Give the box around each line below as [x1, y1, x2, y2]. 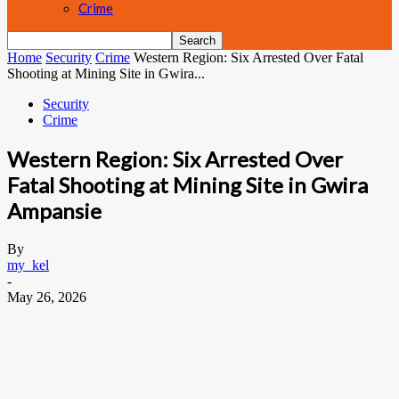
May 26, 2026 [7, 289, 86, 305]
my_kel [7, 256, 49, 273]
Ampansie [7, 197, 102, 224]
